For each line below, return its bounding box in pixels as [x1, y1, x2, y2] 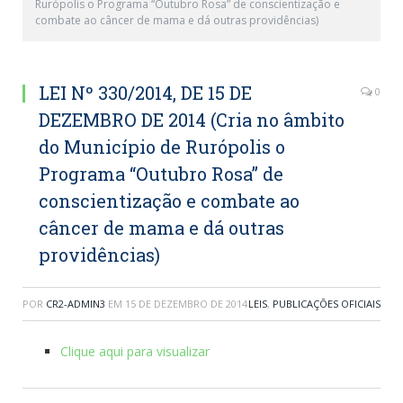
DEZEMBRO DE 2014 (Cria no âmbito [39, 108, 345, 131]
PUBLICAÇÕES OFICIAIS [273, 297, 381, 310]
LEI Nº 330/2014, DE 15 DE [39, 81, 252, 104]
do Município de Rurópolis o [39, 135, 285, 158]
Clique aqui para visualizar [60, 343, 210, 360]
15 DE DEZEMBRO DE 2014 [125, 297, 247, 310]
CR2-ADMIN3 [46, 297, 105, 310]
